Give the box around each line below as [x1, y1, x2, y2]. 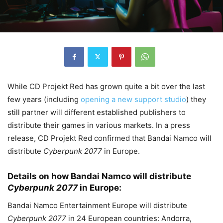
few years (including [7, 94, 81, 104]
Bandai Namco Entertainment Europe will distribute [7, 200, 187, 210]
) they [186, 94, 206, 104]
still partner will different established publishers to [7, 107, 186, 117]
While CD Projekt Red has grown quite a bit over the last [7, 81, 205, 91]
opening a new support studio [81, 94, 186, 104]
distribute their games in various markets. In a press [7, 120, 190, 130]
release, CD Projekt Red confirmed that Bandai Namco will [7, 133, 212, 143]
